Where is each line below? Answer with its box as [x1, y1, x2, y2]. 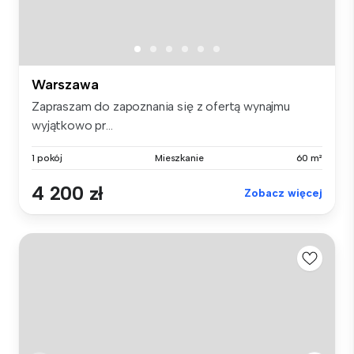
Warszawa [32, 75, 99, 93]
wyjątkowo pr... [32, 117, 113, 133]
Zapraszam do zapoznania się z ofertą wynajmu [32, 98, 290, 114]
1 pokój [32, 152, 63, 164]
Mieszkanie [154, 152, 204, 164]
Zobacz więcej [244, 186, 322, 200]
